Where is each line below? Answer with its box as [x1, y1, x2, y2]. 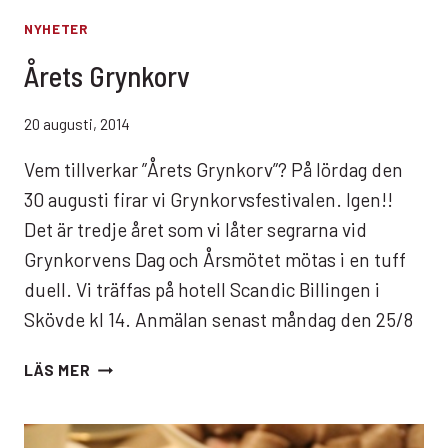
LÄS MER [24, 361, 91, 380]
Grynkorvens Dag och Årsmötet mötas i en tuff [24, 248, 406, 272]
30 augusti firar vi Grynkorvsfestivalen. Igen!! [24, 188, 393, 212]
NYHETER [24, 21, 88, 38]
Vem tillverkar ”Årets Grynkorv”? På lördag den [24, 158, 403, 182]
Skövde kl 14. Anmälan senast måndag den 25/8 [24, 308, 413, 332]
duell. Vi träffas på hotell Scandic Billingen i [24, 278, 380, 302]
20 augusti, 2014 [24, 115, 130, 134]
